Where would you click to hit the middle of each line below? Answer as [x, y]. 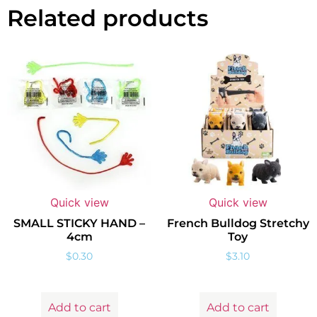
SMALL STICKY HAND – [79, 223]
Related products [108, 18]
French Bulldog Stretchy [238, 223]
